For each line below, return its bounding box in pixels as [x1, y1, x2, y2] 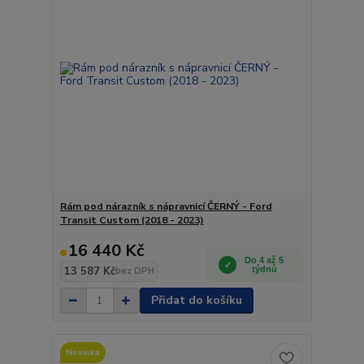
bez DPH [115, 265, 154, 277]
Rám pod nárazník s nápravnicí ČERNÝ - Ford [59, 200, 272, 213]
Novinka [65, 345, 100, 358]
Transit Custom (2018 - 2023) [59, 214, 204, 227]
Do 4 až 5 [245, 255, 284, 265]
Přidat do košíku [150, 292, 242, 308]
